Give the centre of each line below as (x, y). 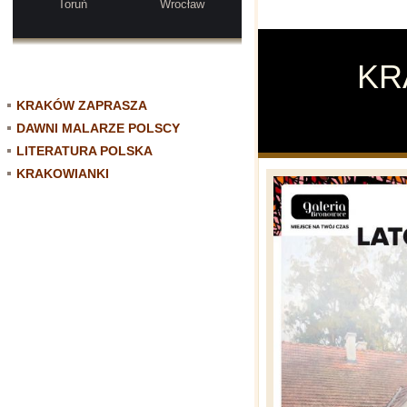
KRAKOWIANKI (63, 174)
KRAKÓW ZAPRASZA (82, 105)
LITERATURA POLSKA (84, 151)
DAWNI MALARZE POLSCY (98, 128)
